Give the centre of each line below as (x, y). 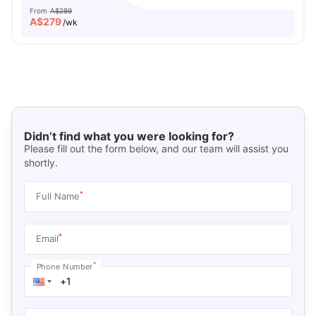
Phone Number (65, 266)
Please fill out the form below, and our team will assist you (156, 148)
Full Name (57, 196)
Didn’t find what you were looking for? (129, 136)
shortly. (41, 162)
